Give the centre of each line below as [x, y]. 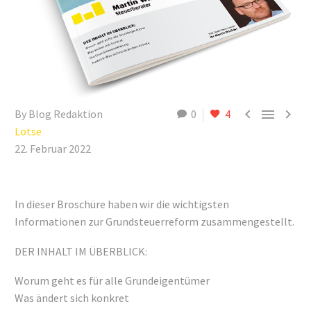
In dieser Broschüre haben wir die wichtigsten [122, 204]
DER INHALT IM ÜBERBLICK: [81, 251]
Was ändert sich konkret [72, 298]
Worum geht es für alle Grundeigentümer [112, 281]
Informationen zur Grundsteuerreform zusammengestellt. [154, 222]
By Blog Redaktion [59, 114]
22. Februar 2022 [53, 149]
